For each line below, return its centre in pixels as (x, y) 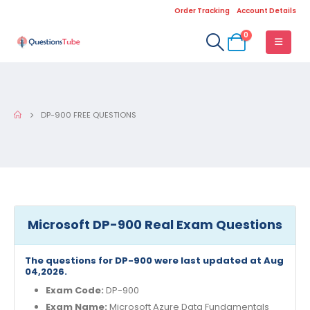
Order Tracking (202, 11)
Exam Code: (75, 291)
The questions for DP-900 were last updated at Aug (154, 260)
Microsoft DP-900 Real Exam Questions (155, 225)
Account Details (266, 11)
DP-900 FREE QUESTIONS (89, 115)
